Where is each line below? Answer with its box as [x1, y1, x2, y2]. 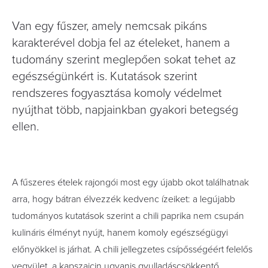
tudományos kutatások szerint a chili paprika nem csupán [12, 210, 244, 222]
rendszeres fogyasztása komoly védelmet [12, 86, 222, 100]
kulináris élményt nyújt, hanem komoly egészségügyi [12, 227, 228, 239]
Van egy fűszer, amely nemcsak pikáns [12, 19, 207, 33]
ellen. [12, 120, 39, 134]
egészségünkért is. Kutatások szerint [12, 69, 197, 84]
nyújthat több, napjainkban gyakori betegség [12, 103, 238, 117]
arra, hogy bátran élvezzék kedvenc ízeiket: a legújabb [12, 193, 235, 205]
